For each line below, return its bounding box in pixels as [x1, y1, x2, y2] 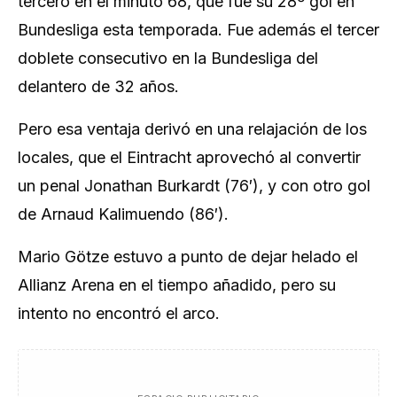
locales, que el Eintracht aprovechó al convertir [18, 148, 361, 167]
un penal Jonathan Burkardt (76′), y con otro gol [18, 176, 370, 195]
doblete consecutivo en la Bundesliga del [18, 49, 318, 67]
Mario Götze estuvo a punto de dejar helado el [18, 247, 358, 266]
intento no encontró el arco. [18, 304, 220, 323]
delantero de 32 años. [18, 77, 179, 96]
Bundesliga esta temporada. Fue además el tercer [18, 20, 379, 39]
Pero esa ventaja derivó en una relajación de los [18, 120, 367, 138]
